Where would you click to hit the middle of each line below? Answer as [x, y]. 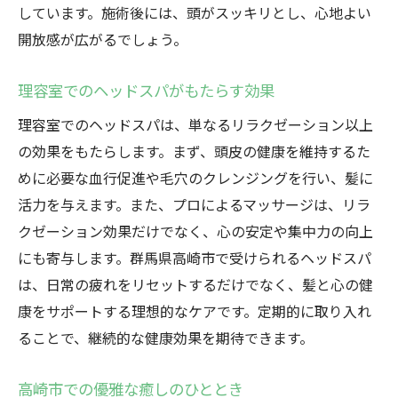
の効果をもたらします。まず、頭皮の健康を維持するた [194, 151]
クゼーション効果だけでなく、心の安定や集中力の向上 [195, 231]
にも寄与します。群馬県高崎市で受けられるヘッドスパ [195, 258]
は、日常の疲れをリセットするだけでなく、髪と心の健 [195, 284]
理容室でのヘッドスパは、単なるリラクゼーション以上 [195, 124]
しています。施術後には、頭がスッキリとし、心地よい [195, 12]
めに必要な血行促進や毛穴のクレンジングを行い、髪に [195, 178]
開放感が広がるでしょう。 [103, 39]
